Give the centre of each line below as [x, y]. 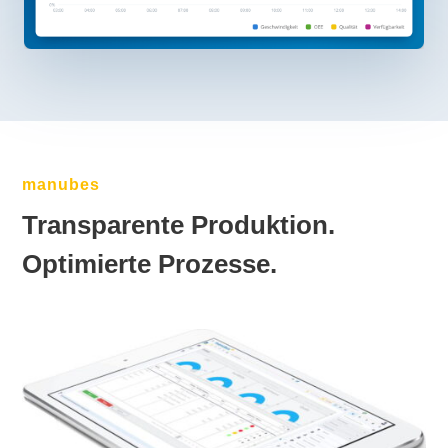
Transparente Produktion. [179, 225]
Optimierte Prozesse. [150, 264]
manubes [61, 185]
